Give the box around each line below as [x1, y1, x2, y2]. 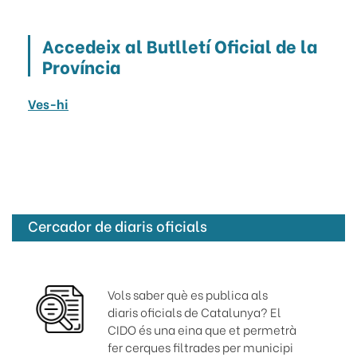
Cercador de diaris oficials [28, 215, 207, 237]
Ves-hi [28, 94, 69, 113]
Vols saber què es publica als [107, 285, 268, 304]
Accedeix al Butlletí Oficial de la [42, 33, 318, 59]
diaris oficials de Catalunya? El [107, 303, 281, 321]
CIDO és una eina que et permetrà [107, 320, 296, 339]
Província [42, 53, 121, 80]
